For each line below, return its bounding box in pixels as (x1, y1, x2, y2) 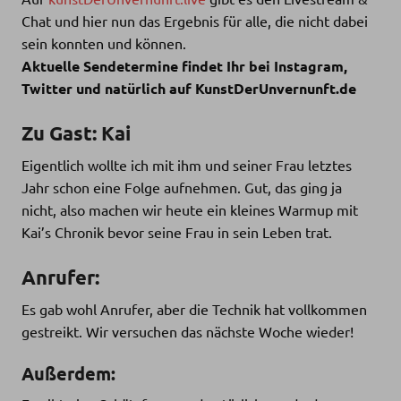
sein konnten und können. (21, 34, 186, 53)
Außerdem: (21, 362, 115, 386)
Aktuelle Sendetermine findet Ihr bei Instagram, (21, 56, 347, 76)
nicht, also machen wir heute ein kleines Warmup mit (21, 200, 358, 219)
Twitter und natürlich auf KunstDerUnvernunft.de (21, 79, 356, 98)
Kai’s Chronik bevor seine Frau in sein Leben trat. (21, 223, 332, 242)
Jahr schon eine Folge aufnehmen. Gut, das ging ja (21, 178, 342, 197)
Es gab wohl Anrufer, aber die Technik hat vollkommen (21, 300, 367, 319)
